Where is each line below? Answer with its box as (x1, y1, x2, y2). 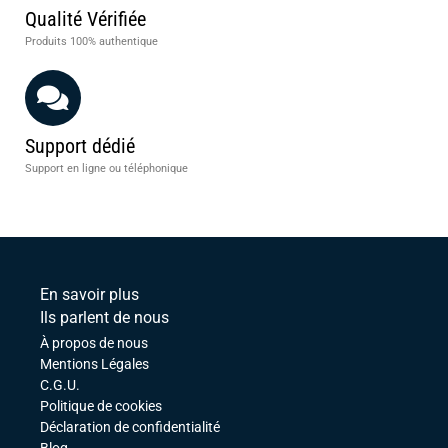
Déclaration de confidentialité (40, 419, 220, 436)
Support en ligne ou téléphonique (25, 162, 188, 176)
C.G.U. (40, 377, 80, 394)
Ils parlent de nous (40, 308, 169, 328)
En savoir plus (40, 285, 139, 305)
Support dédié (25, 134, 135, 159)
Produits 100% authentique (25, 35, 158, 49)
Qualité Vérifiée (25, 7, 146, 32)
